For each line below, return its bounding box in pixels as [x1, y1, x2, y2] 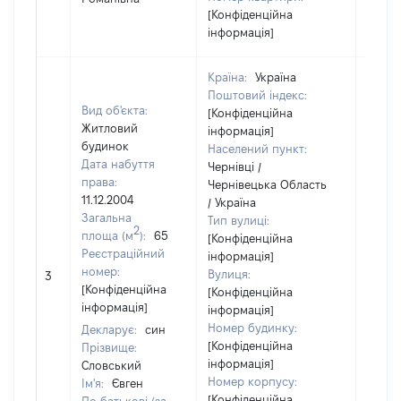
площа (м [81, 229, 133, 242]
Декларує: [81, 323, 141, 336]
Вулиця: [208, 268, 251, 280]
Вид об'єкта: [81, 104, 148, 116]
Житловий [81, 122, 138, 134]
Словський [81, 359, 141, 371]
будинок [81, 140, 129, 152]
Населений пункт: [208, 142, 307, 155]
